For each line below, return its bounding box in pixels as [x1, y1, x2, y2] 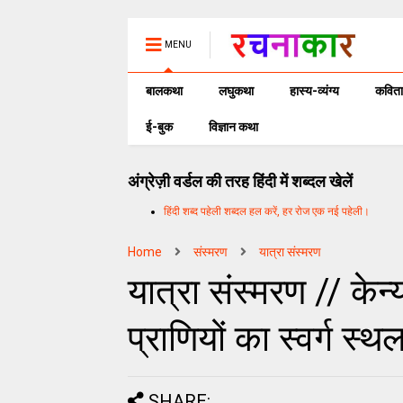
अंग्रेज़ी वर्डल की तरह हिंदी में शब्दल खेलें [128, 172, 353, 191]
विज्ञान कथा [209, 120, 258, 134]
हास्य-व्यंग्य [290, 84, 339, 98]
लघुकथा [219, 84, 254, 98]
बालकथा [146, 84, 183, 98]
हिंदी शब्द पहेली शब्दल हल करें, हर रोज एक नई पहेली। [164, 204, 370, 218]
